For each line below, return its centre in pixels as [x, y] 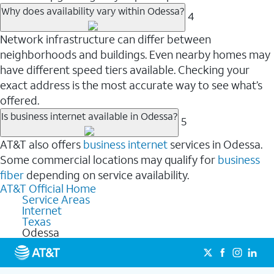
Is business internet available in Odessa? [89, 116]
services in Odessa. [215, 144]
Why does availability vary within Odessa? [93, 10]
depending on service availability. [106, 175]
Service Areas [56, 199]
